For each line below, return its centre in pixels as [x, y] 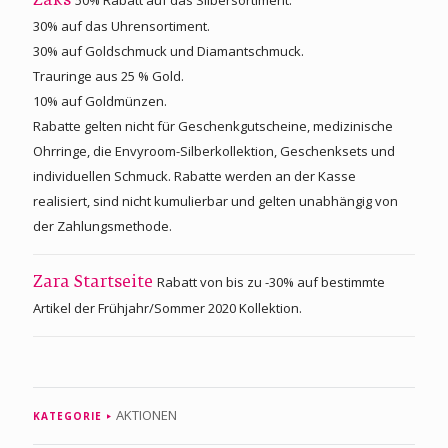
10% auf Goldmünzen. [100, 100]
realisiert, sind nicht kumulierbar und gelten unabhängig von [215, 200]
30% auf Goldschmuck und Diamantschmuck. [168, 50]
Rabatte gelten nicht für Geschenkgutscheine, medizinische [213, 125]
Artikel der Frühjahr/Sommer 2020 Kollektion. [167, 307]
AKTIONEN [146, 414]
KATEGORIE [67, 415]
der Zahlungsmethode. [102, 225]
